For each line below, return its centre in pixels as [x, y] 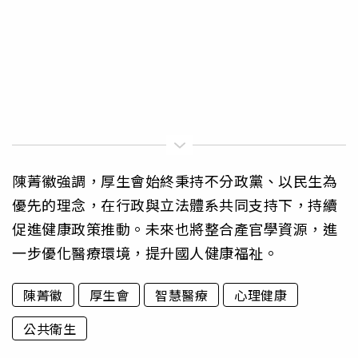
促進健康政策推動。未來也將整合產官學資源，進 [175, 228]
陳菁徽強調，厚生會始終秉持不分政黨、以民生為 [175, 180]
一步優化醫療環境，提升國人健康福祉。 [145, 252]
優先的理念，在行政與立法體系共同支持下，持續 [175, 204]
